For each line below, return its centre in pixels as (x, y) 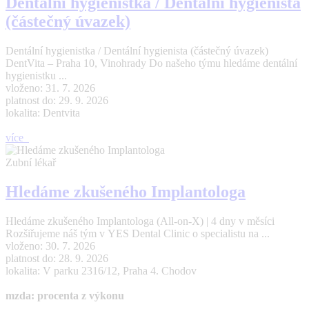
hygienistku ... (36, 76)
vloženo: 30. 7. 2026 (50, 246)
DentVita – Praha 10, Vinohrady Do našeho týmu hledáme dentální (151, 63)
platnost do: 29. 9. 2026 (57, 101)
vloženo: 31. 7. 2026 (50, 88)
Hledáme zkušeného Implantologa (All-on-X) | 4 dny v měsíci (140, 221)
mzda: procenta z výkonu (65, 295)
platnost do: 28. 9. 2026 (57, 258)
